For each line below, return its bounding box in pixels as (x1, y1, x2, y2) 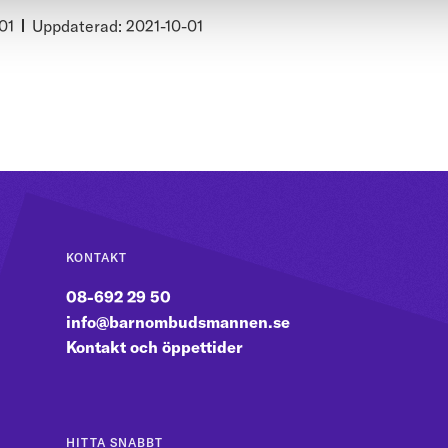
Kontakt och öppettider (66, 337, 244, 358)
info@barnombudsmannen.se (66, 312, 291, 332)
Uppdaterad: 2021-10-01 (32, 15, 203, 36)
